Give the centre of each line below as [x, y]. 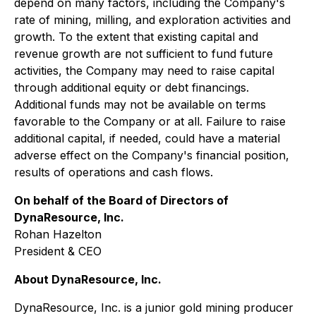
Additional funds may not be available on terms [140, 104]
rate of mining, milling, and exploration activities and [152, 20]
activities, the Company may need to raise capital [144, 71]
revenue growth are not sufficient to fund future [144, 54]
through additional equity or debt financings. [132, 87]
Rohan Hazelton [58, 234]
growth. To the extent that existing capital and [136, 37]
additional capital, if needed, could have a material [147, 138]
